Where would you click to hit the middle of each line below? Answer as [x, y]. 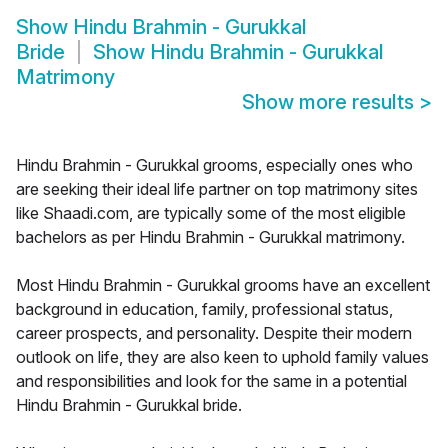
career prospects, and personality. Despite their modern [214, 333]
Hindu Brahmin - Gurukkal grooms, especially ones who [214, 165]
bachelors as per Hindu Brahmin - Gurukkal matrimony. [210, 237]
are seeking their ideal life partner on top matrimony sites [217, 189]
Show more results [330, 102]
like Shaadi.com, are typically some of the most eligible [211, 213]
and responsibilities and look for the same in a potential [211, 381]
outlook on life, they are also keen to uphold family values [222, 357]
